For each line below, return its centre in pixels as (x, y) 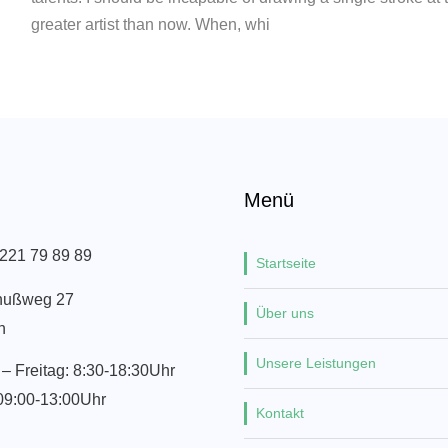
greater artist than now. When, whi (150, 24)
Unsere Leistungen (316, 363)
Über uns (285, 313)
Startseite (286, 263)
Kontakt (280, 413)
